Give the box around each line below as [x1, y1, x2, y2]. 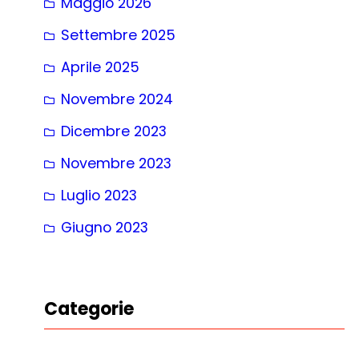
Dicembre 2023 [61, 120, 167, 141]
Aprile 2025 [61, 56, 139, 77]
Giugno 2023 [61, 216, 148, 237]
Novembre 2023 [61, 152, 171, 173]
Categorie [44, 296, 134, 322]
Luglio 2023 [61, 184, 137, 205]
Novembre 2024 [61, 88, 173, 109]
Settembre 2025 [61, 24, 175, 45]
